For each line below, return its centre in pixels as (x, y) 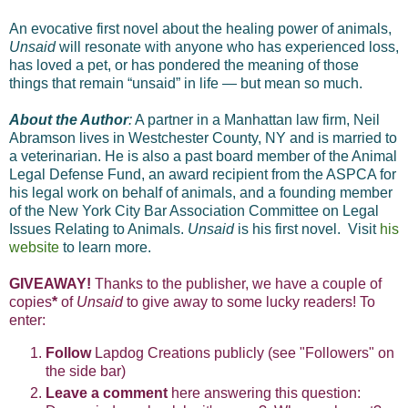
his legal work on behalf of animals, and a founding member (201, 192)
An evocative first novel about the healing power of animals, (200, 28)
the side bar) (86, 371)
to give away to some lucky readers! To (251, 301)
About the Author (69, 119)
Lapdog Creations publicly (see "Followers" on (245, 352)
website (34, 247)
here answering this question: (264, 393)
